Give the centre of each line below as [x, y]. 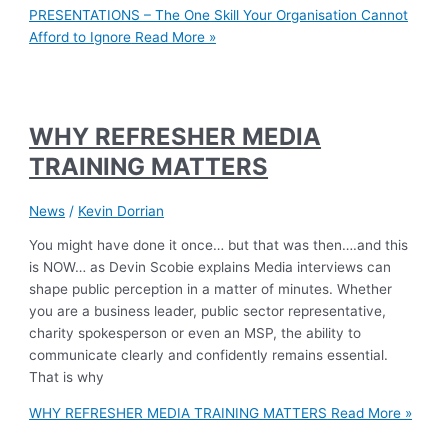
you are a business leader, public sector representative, [208, 311]
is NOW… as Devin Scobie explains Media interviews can [210, 267]
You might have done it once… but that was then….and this [219, 245]
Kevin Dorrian [121, 210]
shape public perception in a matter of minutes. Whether [211, 289]
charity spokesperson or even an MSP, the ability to [195, 333]
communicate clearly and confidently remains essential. [209, 355]
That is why [67, 377]
